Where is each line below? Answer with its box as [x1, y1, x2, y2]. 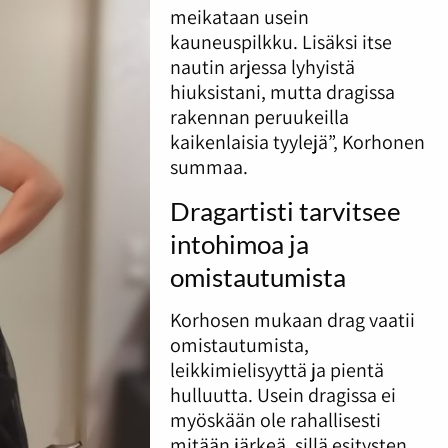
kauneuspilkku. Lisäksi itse [169, 29, 392, 56]
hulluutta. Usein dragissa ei [169, 381, 396, 408]
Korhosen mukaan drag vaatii [169, 306, 415, 333]
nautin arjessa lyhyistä [169, 54, 355, 81]
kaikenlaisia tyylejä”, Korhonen [169, 129, 425, 156]
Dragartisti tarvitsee [169, 195, 401, 226]
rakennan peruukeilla [169, 104, 349, 131]
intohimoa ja [169, 228, 309, 259]
